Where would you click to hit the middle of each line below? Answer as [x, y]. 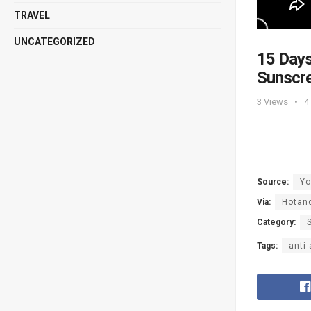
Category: [276, 222]
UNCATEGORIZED [54, 42]
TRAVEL [32, 15]
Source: [273, 182]
